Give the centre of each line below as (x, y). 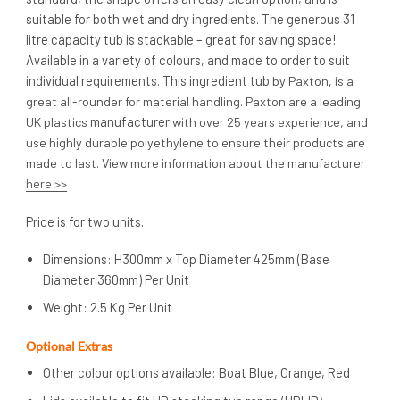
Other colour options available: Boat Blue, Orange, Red (197, 372)
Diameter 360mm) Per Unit (117, 279)
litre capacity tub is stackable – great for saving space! (181, 40)
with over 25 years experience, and (269, 122)
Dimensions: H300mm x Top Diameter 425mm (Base (187, 258)
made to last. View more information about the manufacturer (196, 163)
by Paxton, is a (313, 81)
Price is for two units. (85, 221)
